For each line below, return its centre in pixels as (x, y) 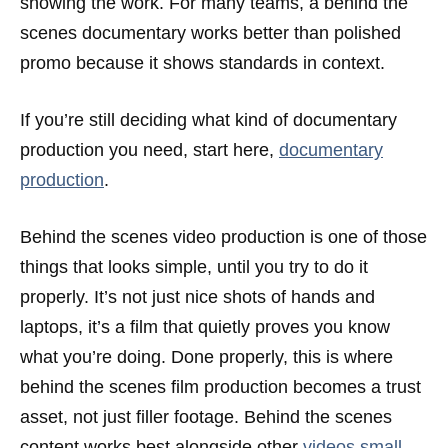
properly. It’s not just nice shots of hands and (197, 297)
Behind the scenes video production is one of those (223, 237)
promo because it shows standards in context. (202, 63)
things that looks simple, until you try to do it (194, 267)
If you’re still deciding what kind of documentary (208, 120)
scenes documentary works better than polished (210, 33)
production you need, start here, (149, 150)
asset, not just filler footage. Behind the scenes (206, 417)
